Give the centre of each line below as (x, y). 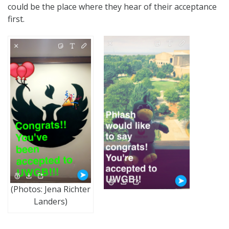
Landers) (51, 201)
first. (16, 19)
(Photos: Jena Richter (51, 189)
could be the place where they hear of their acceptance (112, 7)
